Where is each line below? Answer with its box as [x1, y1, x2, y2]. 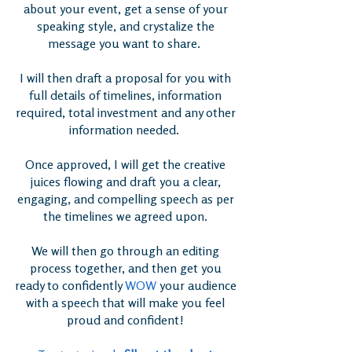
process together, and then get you [29, 261, 222, 276]
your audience [159, 278, 236, 293]
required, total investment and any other [15, 105, 236, 120]
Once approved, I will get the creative [25, 157, 225, 172]
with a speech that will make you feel [26, 295, 225, 310]
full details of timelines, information [29, 88, 222, 103]
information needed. [68, 123, 182, 137]
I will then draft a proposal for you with [20, 71, 231, 86]
